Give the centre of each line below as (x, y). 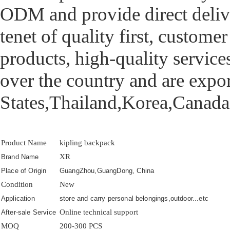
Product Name (24, 142)
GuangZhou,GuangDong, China (107, 170)
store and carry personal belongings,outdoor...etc (134, 198)
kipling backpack (87, 142)
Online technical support (99, 212)
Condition (17, 184)
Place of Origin (24, 170)
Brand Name (20, 157)
